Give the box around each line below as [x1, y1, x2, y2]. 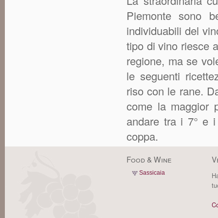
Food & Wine [127, 154, 171, 165]
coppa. [127, 128, 158, 144]
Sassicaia [139, 169, 165, 177]
